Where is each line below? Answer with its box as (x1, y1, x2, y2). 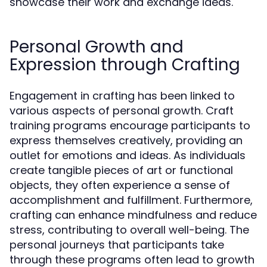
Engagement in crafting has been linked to (10, 88, 235, 103)
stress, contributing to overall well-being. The (10, 222, 249, 237)
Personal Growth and (10, 35, 184, 58)
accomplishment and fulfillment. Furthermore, (10, 193, 253, 207)
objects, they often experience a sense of (10, 178, 230, 193)
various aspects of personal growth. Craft (10, 103, 234, 118)
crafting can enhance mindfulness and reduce (10, 207, 257, 222)
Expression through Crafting (10, 53, 240, 76)
